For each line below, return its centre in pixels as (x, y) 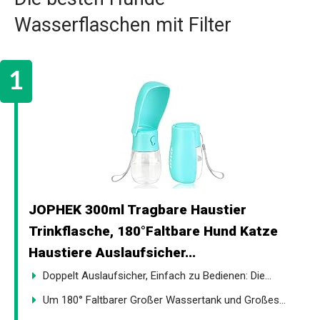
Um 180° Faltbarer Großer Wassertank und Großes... (164, 300)
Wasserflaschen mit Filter (123, 25)
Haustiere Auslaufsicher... (112, 252)
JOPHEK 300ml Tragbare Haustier (137, 209)
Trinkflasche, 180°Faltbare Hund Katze (153, 231)
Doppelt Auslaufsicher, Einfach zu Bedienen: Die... (157, 275)
